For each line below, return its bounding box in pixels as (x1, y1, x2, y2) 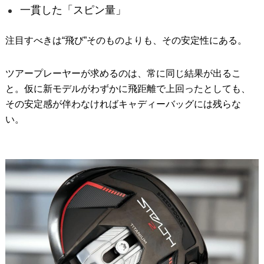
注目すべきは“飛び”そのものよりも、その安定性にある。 (5, 35, 247, 45)
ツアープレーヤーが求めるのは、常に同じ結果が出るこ (5, 68, 241, 78)
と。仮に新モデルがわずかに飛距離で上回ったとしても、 (5, 84, 250, 94)
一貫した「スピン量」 (19, 4, 126, 16)
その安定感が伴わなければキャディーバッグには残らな (5, 99, 241, 109)
